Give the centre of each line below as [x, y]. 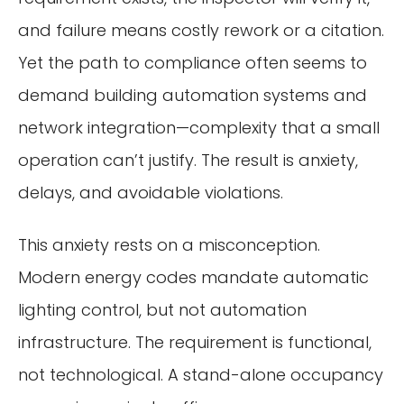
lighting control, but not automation [162, 309]
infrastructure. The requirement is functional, [195, 342]
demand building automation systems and [193, 95]
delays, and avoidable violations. [151, 192]
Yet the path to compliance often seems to [193, 62]
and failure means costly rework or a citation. [201, 30]
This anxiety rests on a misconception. [169, 244]
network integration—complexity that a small [199, 127]
